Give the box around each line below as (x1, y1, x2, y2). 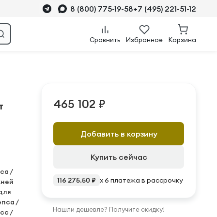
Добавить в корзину (80, 129, 157, 139)
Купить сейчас (90, 152, 147, 162)
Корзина (169, 36, 196, 44)
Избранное (126, 36, 163, 44)
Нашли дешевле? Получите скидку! (53, 205, 165, 213)
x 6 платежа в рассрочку (100, 176, 183, 185)
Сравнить (90, 36, 120, 44)
